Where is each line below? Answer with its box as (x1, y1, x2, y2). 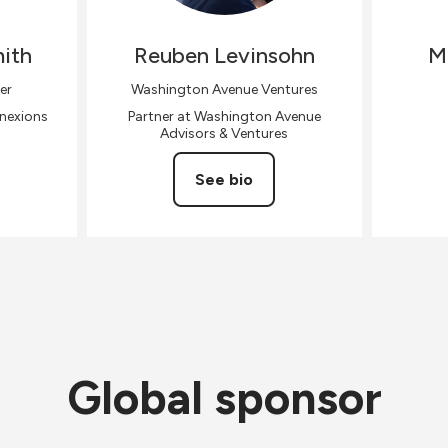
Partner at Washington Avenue (127, 108, 321, 125)
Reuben (133, 42, 209, 69)
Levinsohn (213, 42, 315, 69)
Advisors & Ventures (160, 125, 288, 142)
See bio (195, 170, 253, 189)
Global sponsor (66, 369, 382, 426)
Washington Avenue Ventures (130, 81, 318, 98)
